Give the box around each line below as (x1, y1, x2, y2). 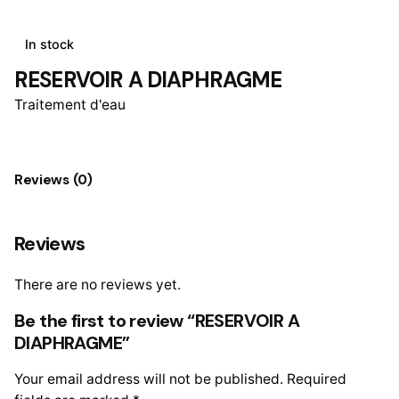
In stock (25, 37, 74, 53)
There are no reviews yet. (14, 276, 181, 294)
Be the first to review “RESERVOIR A (14, 308, 300, 332)
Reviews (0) (14, 170, 93, 189)
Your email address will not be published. (14, 370, 283, 387)
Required (287, 370, 346, 387)
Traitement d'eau (14, 95, 126, 113)
